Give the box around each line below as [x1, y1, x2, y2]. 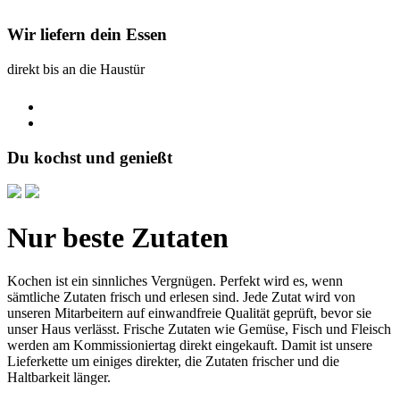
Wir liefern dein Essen [7, 25, 167, 45]
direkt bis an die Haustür [7, 62, 145, 78]
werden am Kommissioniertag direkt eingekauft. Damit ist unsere [7, 337, 372, 354]
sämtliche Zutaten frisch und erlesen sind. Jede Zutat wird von [7, 289, 355, 305]
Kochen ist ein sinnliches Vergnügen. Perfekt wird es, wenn [7, 273, 343, 289]
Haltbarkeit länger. [7, 370, 111, 386]
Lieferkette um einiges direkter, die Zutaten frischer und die [7, 354, 339, 370]
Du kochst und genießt [7, 147, 172, 167]
